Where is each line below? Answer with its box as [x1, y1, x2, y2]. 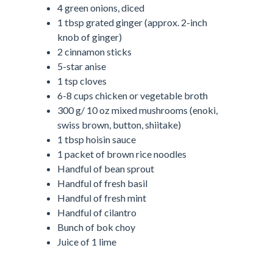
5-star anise [57, 60, 106, 73]
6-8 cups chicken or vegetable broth [57, 90, 208, 102]
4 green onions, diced [57, 2, 144, 14]
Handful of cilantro [57, 207, 136, 219]
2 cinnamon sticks [57, 46, 132, 58]
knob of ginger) [57, 31, 122, 43]
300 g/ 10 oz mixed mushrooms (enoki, [57, 104, 218, 116]
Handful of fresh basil [57, 177, 147, 190]
